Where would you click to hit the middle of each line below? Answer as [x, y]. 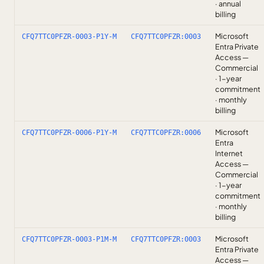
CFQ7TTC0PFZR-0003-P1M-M [69, 239]
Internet [229, 153]
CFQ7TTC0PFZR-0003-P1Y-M [69, 37]
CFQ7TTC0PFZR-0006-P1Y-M [69, 133]
